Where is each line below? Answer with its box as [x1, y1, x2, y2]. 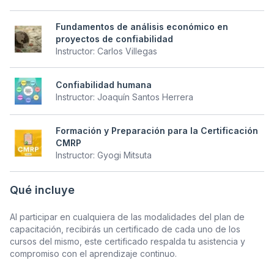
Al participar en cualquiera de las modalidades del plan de [10, 212, 245, 222]
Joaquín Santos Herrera [97, 92, 193, 102]
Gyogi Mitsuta [97, 150, 152, 160]
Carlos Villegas [97, 46, 157, 56]
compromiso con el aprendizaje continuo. [10, 248, 177, 259]
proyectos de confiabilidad [55, 34, 173, 44]
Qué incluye [10, 183, 75, 196]
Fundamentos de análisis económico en [55, 21, 228, 32]
